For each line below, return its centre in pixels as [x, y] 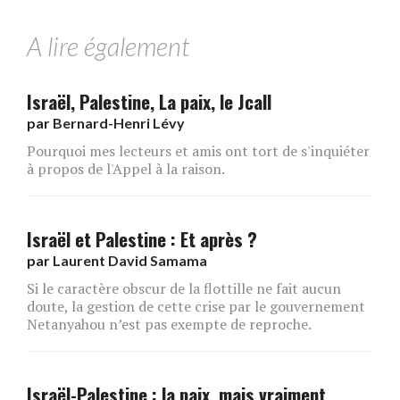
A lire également [108, 46]
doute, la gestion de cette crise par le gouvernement [196, 306]
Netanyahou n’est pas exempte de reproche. [169, 324]
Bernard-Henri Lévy [119, 122]
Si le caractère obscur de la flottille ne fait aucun [184, 288]
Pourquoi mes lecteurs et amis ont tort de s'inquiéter [198, 150]
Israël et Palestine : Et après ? [142, 238]
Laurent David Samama [130, 260]
